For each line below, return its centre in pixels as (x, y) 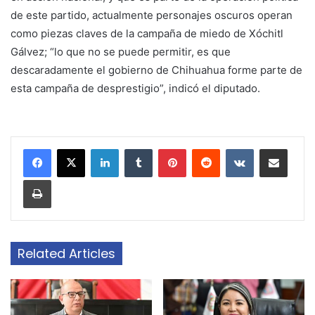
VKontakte (276, 149)
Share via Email (298, 149)
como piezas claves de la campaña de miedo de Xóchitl (147, 34)
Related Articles (66, 254)
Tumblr (167, 149)
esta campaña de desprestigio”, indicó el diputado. (135, 89)
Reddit (233, 149)
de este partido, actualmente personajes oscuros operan (152, 15)
